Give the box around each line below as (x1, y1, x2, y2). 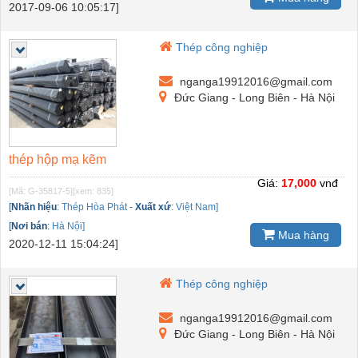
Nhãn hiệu (11, 201, 57, 213)
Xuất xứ (135, 201, 171, 213)
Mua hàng (275, 228, 329, 241)
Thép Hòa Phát (62, 201, 127, 213)
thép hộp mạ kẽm (9, 153, 106, 167)
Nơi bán (11, 221, 47, 233)
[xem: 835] (73, 186, 113, 197)
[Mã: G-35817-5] (9, 186, 73, 197)
